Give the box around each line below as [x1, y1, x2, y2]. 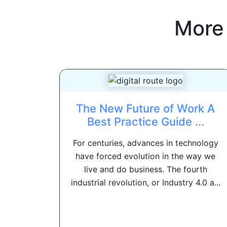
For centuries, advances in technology [72, 138, 218, 148]
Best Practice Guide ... [87, 115, 204, 129]
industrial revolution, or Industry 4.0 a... [70, 177, 220, 188]
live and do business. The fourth [84, 164, 207, 175]
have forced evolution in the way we [75, 151, 215, 162]
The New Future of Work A [76, 102, 215, 116]
